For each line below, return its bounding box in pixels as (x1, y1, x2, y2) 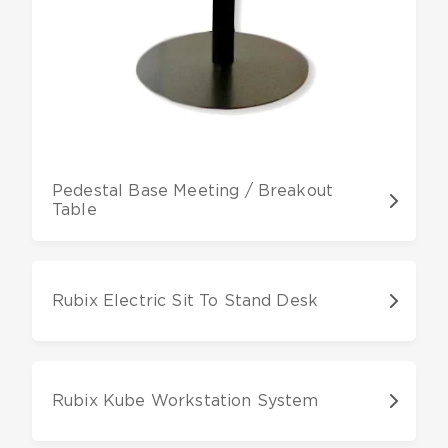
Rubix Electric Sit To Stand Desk (52, 292, 319, 309)
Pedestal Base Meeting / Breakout (52, 183, 334, 200)
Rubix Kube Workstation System (52, 392, 319, 409)
